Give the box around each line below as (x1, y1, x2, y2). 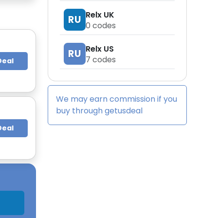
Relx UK (86, 9, 114, 20)
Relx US (86, 43, 114, 54)
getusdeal (105, 105, 143, 116)
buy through (56, 105, 105, 116)
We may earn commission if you (56, 93, 177, 105)
